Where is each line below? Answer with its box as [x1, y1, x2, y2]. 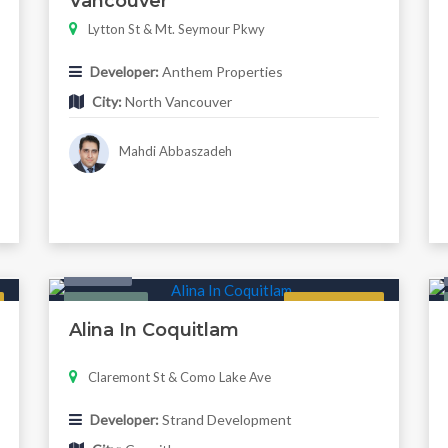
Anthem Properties [158, 63, 283, 81]
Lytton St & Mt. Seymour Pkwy [87, 21, 265, 38]
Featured [79, 299, 133, 316]
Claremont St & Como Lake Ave [87, 369, 271, 386]
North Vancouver [121, 93, 232, 111]
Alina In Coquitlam [68, 319, 239, 342]
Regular [311, 299, 356, 316]
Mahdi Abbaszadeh [116, 143, 233, 160]
